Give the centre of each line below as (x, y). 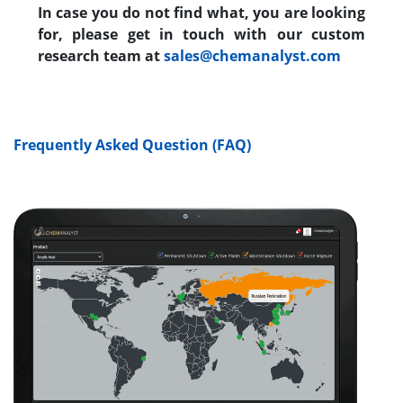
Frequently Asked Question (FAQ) (132, 144)
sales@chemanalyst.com (252, 55)
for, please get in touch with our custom (201, 34)
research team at (101, 55)
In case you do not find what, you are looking (201, 12)
